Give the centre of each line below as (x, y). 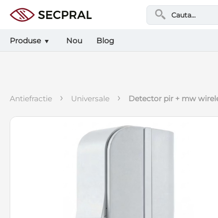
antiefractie (34, 99)
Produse (25, 41)
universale (93, 99)
